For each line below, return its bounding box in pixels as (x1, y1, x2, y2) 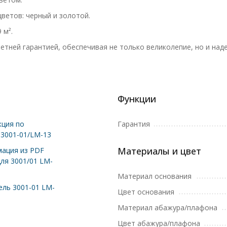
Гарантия (118, 119, 150, 129)
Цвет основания (118, 187, 174, 197)
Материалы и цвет (118, 145, 201, 157)
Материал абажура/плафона (118, 203, 217, 212)
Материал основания (118, 171, 192, 181)
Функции (118, 93, 156, 105)
